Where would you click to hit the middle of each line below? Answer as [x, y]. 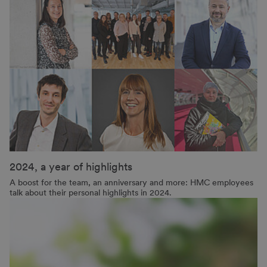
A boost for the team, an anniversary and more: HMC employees [131, 183]
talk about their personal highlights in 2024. [91, 193]
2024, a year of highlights [71, 167]
